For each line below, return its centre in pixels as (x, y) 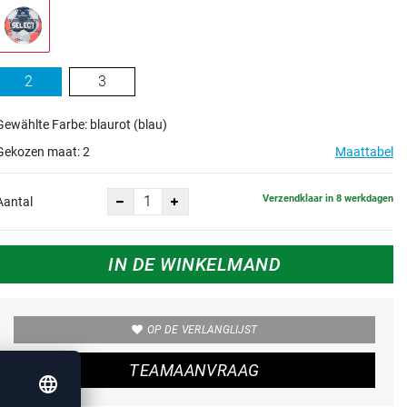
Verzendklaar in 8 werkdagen (328, 199)
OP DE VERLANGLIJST (202, 329)
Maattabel (364, 151)
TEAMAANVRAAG (194, 370)
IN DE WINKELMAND (194, 264)
